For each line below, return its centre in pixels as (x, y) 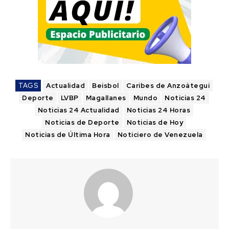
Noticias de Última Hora (68, 134)
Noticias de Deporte (82, 122)
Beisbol (106, 85)
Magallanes (106, 98)
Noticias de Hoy (155, 122)
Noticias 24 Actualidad (78, 110)
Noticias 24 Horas (158, 110)
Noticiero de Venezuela (160, 134)
